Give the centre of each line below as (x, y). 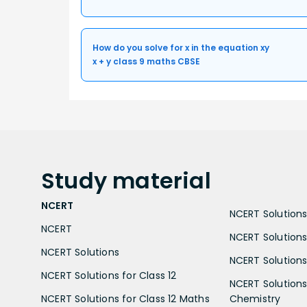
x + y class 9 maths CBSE (146, 62)
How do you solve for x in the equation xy (181, 48)
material (162, 181)
